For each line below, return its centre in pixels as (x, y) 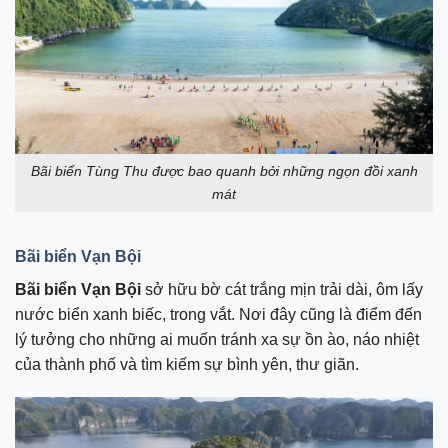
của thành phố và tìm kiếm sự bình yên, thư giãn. (187, 364)
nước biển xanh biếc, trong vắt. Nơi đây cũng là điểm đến (218, 314)
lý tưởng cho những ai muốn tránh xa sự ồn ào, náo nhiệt (217, 339)
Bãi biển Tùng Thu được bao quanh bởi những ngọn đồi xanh (224, 170)
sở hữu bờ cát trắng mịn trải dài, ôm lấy (282, 289)
